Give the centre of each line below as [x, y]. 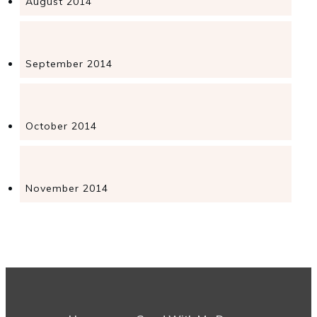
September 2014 [69, 64]
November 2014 [67, 189]
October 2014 [61, 126]
